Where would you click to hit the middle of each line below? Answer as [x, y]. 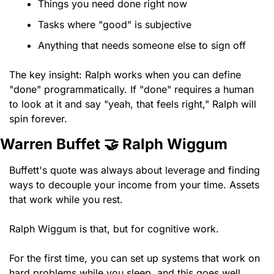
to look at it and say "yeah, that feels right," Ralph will [133, 104]
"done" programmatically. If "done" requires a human [131, 90]
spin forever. [38, 119]
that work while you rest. [66, 200]
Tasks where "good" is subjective [115, 25]
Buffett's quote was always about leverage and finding [135, 170]
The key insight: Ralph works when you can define [125, 75]
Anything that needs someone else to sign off [142, 46]
